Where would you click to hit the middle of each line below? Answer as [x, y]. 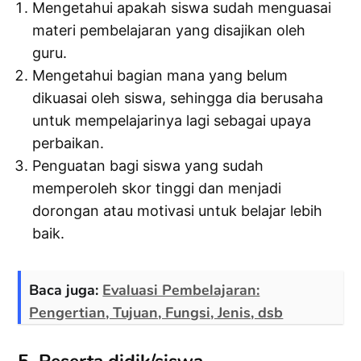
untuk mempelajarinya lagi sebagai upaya [172, 121]
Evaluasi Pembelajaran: [181, 290]
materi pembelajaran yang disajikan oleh [169, 31]
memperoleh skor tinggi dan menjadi [157, 189]
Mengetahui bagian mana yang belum [160, 76]
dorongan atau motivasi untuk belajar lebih [178, 211]
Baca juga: [66, 290]
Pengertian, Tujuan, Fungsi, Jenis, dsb [156, 313]
